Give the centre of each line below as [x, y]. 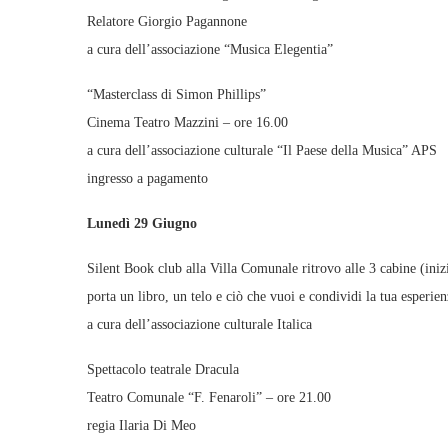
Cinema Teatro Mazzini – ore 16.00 [187, 122]
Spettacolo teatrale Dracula [163, 369]
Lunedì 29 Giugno [142, 223]
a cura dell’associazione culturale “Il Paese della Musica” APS [262, 150]
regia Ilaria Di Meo [141, 425]
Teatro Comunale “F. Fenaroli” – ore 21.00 [209, 397]
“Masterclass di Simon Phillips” [176, 94]
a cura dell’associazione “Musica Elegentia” [210, 49]
